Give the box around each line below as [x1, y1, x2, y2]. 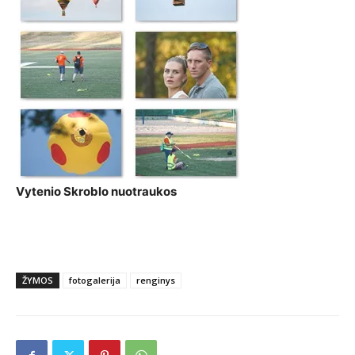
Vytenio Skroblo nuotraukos [16, 184, 177, 200]
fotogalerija [69, 274, 120, 287]
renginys [136, 274, 175, 287]
